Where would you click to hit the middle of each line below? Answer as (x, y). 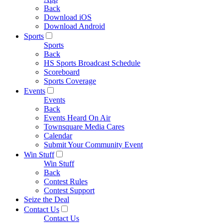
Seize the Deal (47, 199)
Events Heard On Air (77, 118)
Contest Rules (66, 181)
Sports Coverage (70, 81)
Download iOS (68, 17)
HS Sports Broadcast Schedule (92, 63)
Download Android (74, 26)
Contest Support (69, 190)
